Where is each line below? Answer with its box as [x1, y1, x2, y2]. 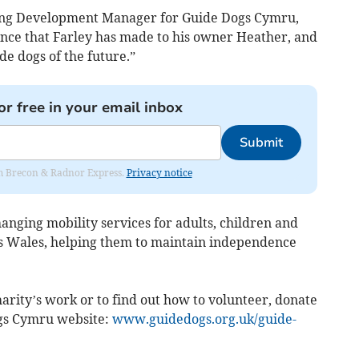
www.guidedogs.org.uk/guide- [111, 310, 296, 327]
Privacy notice [126, 166, 192, 179]
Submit [239, 133, 283, 151]
